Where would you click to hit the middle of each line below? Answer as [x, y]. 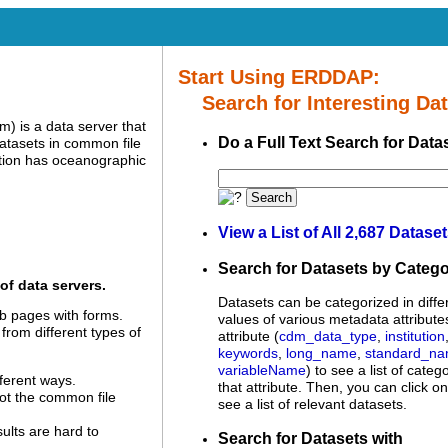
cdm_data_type [328, 337]
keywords [248, 354]
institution [415, 337]
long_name [321, 354]
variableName [262, 371]
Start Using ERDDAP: [279, 76]
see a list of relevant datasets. [312, 405]
